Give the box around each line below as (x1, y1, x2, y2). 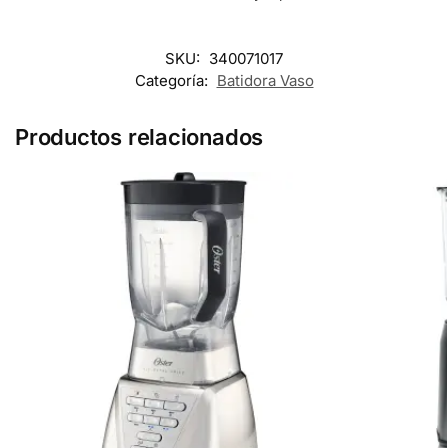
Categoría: (134, 70, 212, 90)
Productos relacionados (15, 123, 264, 150)
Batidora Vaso (216, 70, 314, 90)
